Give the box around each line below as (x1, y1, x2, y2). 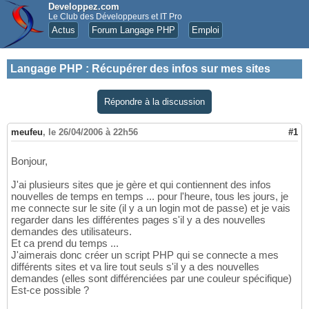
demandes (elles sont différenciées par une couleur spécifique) (11, 272, 292, 285)
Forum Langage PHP (92, 25, 175, 35)
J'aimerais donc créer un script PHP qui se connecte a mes (11, 249, 279, 261)
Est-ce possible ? (11, 284, 89, 297)
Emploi (192, 25, 219, 35)
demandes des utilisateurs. (11, 226, 132, 238)
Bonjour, (11, 155, 48, 168)
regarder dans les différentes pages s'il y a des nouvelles (11, 214, 266, 226)
